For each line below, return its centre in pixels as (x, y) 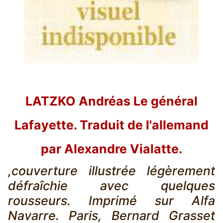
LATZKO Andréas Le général (111, 101)
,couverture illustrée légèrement (111, 171)
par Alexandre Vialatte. (111, 149)
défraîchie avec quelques (111, 186)
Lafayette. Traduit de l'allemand (111, 125)
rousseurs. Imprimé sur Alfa (111, 201)
